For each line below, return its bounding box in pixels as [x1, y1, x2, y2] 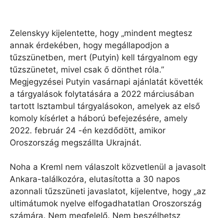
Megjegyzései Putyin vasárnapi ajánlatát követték [10, 76, 203, 87]
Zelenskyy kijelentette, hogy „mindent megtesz [10, 28, 192, 38]
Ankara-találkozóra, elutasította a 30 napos [10, 174, 180, 184]
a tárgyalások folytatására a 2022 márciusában [10, 89, 194, 99]
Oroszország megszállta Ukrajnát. [10, 137, 142, 147]
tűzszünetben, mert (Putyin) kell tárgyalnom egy [10, 52, 198, 62]
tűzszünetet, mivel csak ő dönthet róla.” [10, 64, 164, 74]
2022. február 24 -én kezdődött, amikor [10, 125, 165, 135]
